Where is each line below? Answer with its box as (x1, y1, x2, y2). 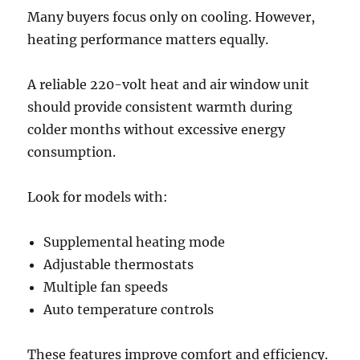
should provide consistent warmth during (27, 99, 293, 116)
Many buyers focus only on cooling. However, (27, 9, 316, 26)
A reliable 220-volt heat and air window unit (27, 76, 310, 93)
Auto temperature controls (43, 301, 215, 318)
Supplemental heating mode (43, 234, 226, 251)
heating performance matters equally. (27, 31, 269, 48)
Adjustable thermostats (43, 256, 194, 273)
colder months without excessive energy (27, 121, 286, 138)
